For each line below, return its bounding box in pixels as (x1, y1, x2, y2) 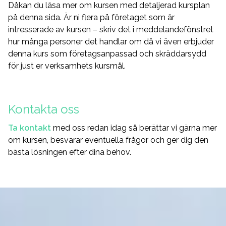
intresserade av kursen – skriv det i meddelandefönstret (8, 24, 213, 34)
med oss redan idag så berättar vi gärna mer (51, 123, 217, 133)
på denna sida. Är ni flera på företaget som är (8, 12, 175, 22)
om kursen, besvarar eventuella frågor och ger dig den (8, 135, 208, 145)
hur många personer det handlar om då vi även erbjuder (8, 36, 214, 46)
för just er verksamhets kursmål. (8, 61, 126, 71)
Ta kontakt (8, 123, 51, 133)
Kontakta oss (8, 101, 79, 117)
